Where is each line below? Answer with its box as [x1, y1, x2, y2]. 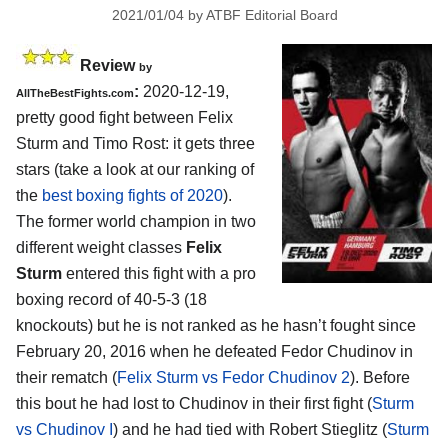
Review [80, 56, 139, 74]
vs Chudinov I [16, 420, 113, 438]
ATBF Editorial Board [206, 7, 339, 24]
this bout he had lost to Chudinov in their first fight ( [16, 394, 372, 412]
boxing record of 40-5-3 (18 [16, 290, 207, 308]
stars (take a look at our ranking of [16, 160, 254, 178]
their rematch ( [16, 368, 117, 386]
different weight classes [16, 238, 186, 256]
